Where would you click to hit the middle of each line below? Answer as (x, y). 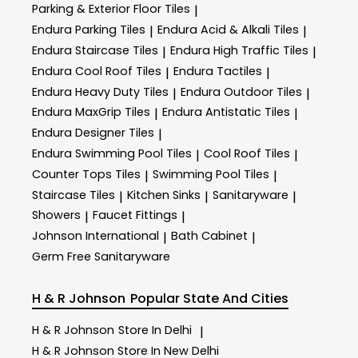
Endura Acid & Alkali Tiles (228, 30)
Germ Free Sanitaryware (101, 257)
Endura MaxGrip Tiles (91, 112)
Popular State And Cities (210, 298)
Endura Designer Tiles (93, 133)
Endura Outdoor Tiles (241, 91)
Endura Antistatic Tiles (226, 112)
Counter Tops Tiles (86, 174)
